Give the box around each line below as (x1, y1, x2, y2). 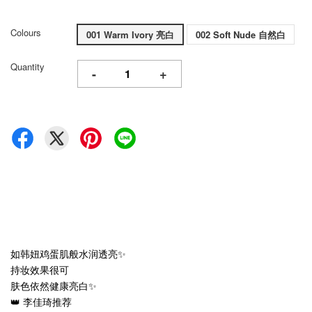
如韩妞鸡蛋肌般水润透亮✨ (10, 247, 126, 261)
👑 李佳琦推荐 (10, 295, 72, 309)
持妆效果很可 (10, 263, 69, 277)
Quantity (10, 60, 45, 74)
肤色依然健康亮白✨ (10, 279, 97, 293)
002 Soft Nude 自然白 (196, 28, 286, 42)
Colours (10, 26, 41, 40)
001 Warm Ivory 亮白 (86, 28, 174, 42)
